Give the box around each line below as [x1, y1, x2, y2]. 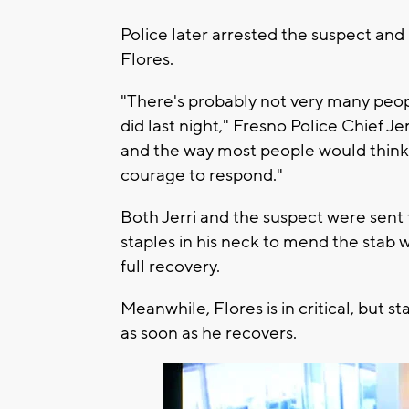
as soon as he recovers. [121, 321, 297, 344]
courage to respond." [121, 163, 283, 186]
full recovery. [121, 255, 220, 278]
